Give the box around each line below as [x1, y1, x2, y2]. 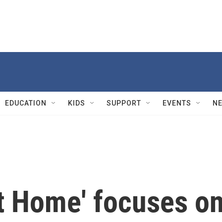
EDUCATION [5, 99, 47, 107]
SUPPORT [107, 99, 141, 107]
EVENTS [163, 99, 191, 107]
